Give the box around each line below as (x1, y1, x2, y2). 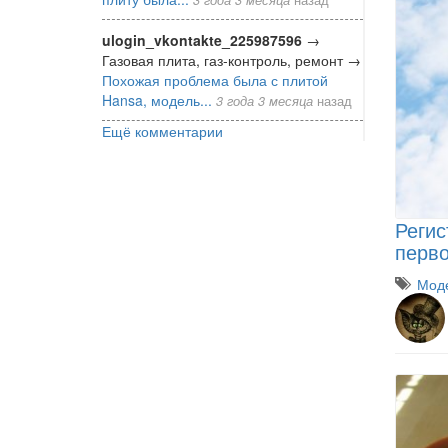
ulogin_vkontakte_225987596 (102, 29, 302, 50)
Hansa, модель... (102, 89, 212, 110)
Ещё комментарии (102, 120, 223, 141)
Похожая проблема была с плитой (102, 69, 328, 90)
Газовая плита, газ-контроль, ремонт (102, 49, 347, 70)
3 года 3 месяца (216, 91, 313, 110)
